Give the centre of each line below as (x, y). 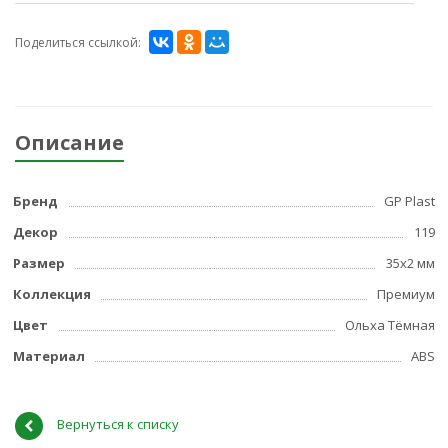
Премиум (406, 294)
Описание (69, 143)
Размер (39, 263)
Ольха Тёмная (390, 325)
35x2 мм (410, 263)
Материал (49, 356)
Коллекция (52, 294)
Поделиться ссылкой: (78, 43)
